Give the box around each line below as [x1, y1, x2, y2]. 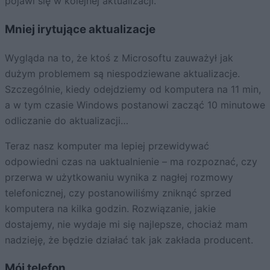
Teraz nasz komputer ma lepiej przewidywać [5, 139, 209, 152]
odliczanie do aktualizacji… [5, 114, 128, 127]
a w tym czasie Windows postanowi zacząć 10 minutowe [5, 98, 265, 111]
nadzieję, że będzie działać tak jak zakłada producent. [5, 233, 253, 246]
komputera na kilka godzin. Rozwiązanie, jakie [5, 202, 216, 215]
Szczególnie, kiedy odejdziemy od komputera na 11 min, [5, 83, 261, 95]
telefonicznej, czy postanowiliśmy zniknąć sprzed [5, 186, 231, 199]
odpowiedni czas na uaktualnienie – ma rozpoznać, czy [5, 155, 257, 168]
